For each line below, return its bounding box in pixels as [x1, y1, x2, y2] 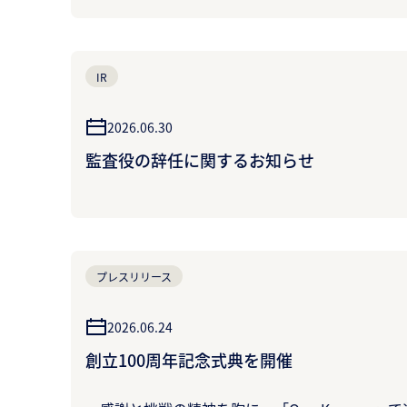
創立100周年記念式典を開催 [85, 348, 293, 372]
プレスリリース [96, 268, 172, 284]
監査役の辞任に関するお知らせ [85, 148, 314, 172]
